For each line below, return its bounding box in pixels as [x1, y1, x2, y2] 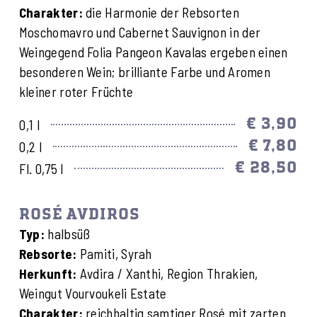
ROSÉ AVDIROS [18, 206, 140, 223]
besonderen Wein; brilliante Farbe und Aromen [18, 64, 271, 81]
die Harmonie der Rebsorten [82, 4, 239, 21]
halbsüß [47, 225, 93, 242]
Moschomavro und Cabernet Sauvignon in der [18, 24, 261, 41]
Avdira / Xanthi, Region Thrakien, [76, 265, 258, 282]
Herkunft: [18, 265, 77, 282]
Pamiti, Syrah [76, 245, 156, 262]
